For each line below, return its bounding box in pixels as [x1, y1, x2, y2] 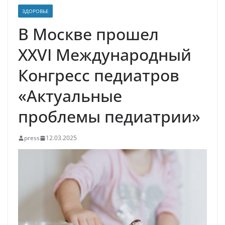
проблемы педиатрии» [18, 105, 200, 128]
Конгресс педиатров [18, 64, 179, 86]
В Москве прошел [18, 23, 159, 45]
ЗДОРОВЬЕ [22, 8, 49, 15]
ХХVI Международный [18, 44, 191, 66]
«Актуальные [18, 85, 122, 107]
